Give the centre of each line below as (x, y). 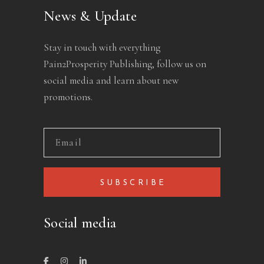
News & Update (90, 16)
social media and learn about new (111, 81)
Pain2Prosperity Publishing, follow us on (125, 64)
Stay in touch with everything (102, 48)
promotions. (68, 97)
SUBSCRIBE (133, 183)
